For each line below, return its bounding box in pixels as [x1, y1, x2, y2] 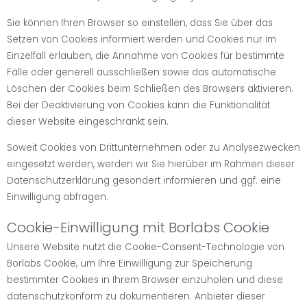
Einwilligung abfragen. [7, 191, 108, 204]
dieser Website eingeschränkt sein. [7, 114, 169, 128]
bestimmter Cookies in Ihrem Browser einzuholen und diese [7, 273, 283, 287]
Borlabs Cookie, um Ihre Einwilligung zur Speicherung [7, 257, 252, 271]
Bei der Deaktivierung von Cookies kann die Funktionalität [7, 98, 270, 112]
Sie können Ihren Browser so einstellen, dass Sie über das [7, 16, 273, 29]
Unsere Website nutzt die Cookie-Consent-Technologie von [7, 241, 284, 254]
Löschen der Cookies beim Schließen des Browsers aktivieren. [7, 82, 293, 95]
